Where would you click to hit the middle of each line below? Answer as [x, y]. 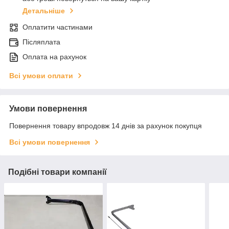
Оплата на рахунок [54, 57]
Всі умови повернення [50, 142]
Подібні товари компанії [58, 172]
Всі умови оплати [41, 76]
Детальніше [44, 11]
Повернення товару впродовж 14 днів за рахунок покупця [106, 126]
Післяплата [41, 42]
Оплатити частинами [58, 27]
